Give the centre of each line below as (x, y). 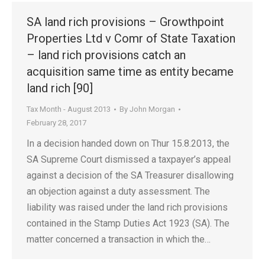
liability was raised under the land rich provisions (127, 207)
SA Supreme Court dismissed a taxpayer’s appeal (129, 159)
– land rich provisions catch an (106, 55)
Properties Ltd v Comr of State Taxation (131, 38)
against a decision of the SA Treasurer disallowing (130, 175)
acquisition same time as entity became (130, 72)
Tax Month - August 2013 (69, 109)
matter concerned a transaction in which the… (119, 239)
